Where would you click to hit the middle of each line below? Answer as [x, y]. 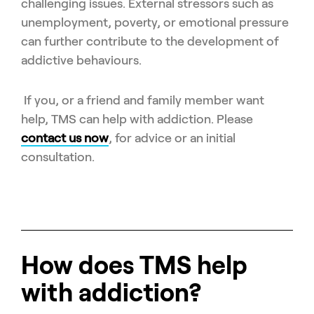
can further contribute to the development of [150, 41]
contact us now [65, 138]
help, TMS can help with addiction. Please [137, 119]
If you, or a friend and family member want [144, 100]
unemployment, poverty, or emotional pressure [155, 22]
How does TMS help [134, 265]
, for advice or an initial [172, 138]
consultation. [58, 157]
